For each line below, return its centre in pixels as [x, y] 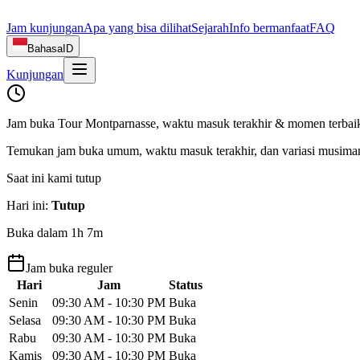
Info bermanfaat [269, 28]
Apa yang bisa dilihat [137, 28]
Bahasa [45, 49]
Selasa [25, 321]
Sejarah [210, 28]
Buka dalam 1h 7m [55, 233]
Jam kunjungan [45, 28]
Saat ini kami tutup [54, 178]
